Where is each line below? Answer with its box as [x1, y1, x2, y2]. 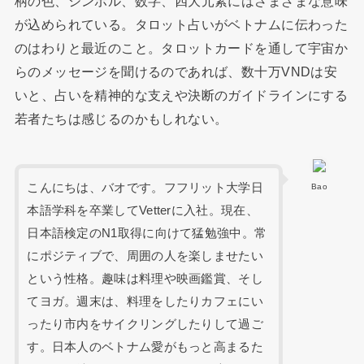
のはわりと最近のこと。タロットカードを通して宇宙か [14, 40, 349, 55]
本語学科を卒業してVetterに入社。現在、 [27, 204, 258, 218]
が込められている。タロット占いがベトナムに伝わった [14, 16, 349, 32]
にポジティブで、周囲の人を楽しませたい [27, 249, 263, 263]
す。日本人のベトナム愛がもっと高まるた [27, 340, 263, 354]
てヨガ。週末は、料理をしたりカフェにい [27, 295, 263, 309]
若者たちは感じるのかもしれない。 [14, 110, 228, 126]
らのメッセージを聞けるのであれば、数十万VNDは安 [14, 63, 338, 79]
